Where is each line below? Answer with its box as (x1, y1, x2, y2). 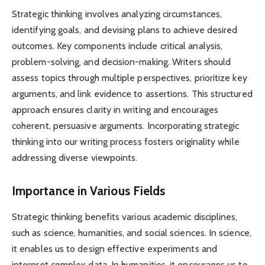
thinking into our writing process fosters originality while (12, 136, 240, 148)
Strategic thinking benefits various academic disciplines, (12, 211, 238, 223)
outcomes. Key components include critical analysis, (12, 40, 223, 52)
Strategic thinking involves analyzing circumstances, (12, 8, 222, 20)
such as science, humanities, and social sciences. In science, (12, 227, 251, 239)
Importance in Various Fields (12, 183, 166, 199)
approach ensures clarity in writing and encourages (12, 104, 218, 116)
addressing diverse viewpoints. (12, 152, 138, 164)
